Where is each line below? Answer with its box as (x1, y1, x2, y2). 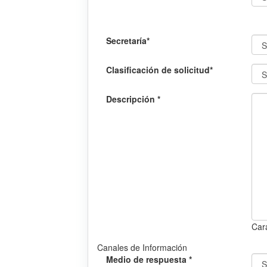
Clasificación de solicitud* (106, 64, 213, 76)
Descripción (106, 93, 157, 105)
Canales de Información (97, 241, 187, 254)
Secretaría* (106, 35, 150, 47)
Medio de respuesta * (106, 253, 192, 266)
